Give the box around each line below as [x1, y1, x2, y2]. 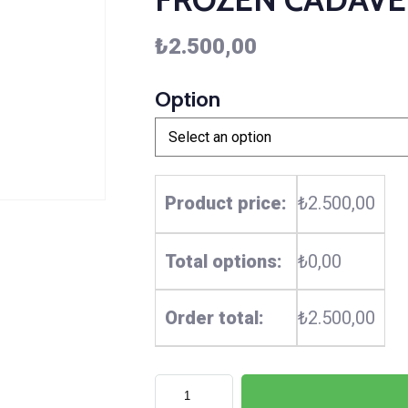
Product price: [164, 192, 287, 214]
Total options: [164, 250, 282, 272]
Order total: [164, 307, 264, 329]
